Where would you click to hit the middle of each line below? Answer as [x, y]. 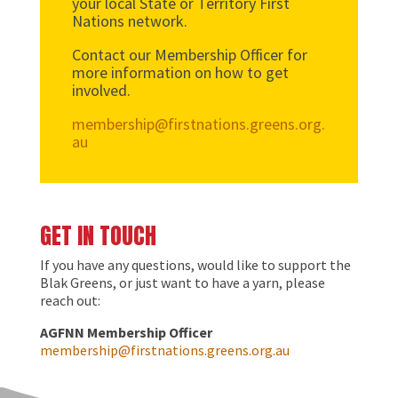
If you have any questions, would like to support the [195, 264]
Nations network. [129, 20]
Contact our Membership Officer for [189, 54]
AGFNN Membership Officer [126, 332]
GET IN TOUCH [98, 235]
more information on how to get [180, 72]
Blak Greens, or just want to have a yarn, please [182, 282]
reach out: [70, 300]
